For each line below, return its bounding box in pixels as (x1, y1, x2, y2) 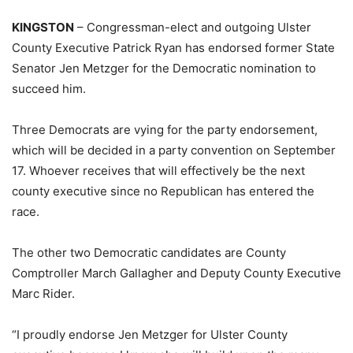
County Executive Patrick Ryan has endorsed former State (12, 40, 335, 55)
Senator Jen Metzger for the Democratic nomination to (12, 61, 316, 76)
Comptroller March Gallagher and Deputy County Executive (12, 266, 341, 281)
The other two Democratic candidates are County (12, 245, 286, 260)
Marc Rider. (12, 286, 75, 301)
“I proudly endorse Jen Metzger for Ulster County (12, 327, 288, 342)
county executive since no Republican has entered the (12, 184, 314, 199)
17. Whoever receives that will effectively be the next (12, 163, 305, 178)
